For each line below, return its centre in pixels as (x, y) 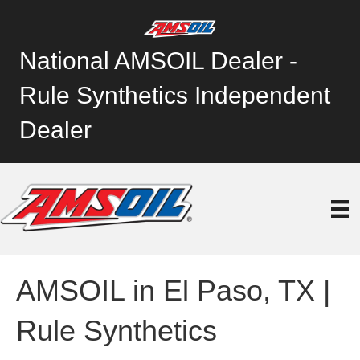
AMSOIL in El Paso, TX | (173, 290)
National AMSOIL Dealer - (158, 60)
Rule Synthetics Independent (175, 95)
